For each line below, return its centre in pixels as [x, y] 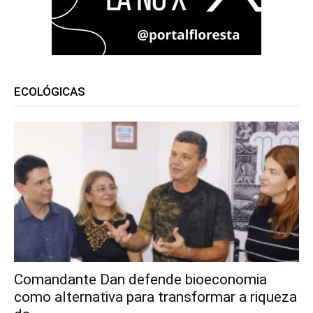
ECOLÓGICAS [50, 91]
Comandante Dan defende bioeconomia [140, 280]
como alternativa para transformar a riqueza [155, 297]
